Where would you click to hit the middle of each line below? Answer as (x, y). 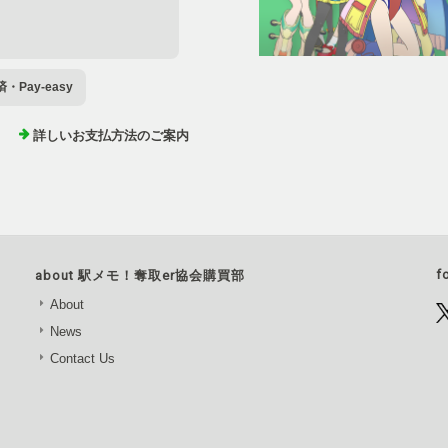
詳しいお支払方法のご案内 (110, 136)
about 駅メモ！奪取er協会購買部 (140, 276)
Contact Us (83, 359)
